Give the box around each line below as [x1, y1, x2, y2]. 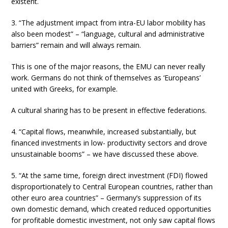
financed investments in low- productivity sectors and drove [11, 137, 208, 148]
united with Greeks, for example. [11, 83, 118, 94]
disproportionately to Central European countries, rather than [11, 181, 213, 191]
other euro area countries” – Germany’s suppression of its [11, 192, 202, 203]
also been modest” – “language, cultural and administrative [11, 28, 205, 39]
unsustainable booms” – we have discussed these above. [11, 149, 199, 159]
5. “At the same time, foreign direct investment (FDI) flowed [11, 170, 208, 180]
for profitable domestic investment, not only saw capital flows [11, 215, 216, 225]
